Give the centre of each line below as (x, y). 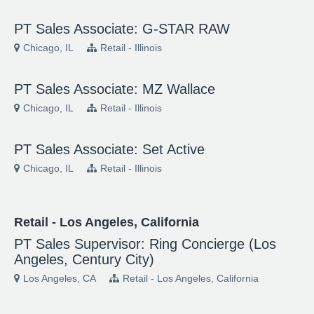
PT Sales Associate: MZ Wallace (115, 89)
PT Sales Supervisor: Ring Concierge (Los (145, 244)
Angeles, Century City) (84, 259)
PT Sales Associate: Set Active (109, 149)
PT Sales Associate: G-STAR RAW (122, 29)
